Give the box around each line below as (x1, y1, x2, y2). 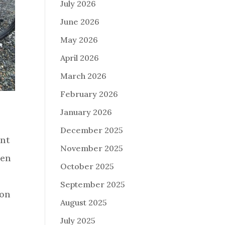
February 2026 (60, 89, 119, 99)
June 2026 (60, 17, 100, 27)
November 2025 (60, 143, 124, 154)
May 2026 (60, 35, 98, 45)
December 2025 (60, 125, 124, 136)
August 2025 (60, 197, 107, 208)
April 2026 (60, 53, 99, 63)
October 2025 (60, 161, 115, 172)
